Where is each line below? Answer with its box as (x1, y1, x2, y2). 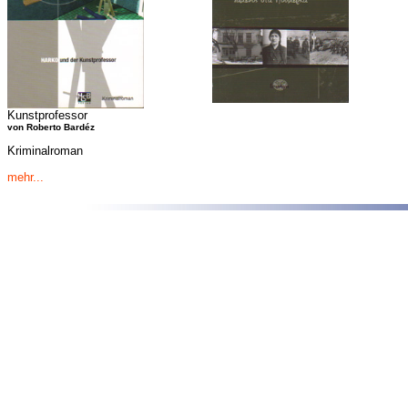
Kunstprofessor (6, 108, 87, 122)
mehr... (6, 169, 44, 184)
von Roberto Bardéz (6, 122, 95, 132)
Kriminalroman (6, 144, 83, 158)
